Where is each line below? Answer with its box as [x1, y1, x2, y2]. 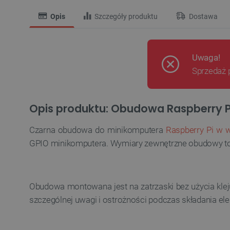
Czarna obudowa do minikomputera [29, 125, 166, 135]
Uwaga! [192, 52, 220, 63]
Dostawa [187, 12, 218, 21]
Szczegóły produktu [93, 12, 158, 21]
